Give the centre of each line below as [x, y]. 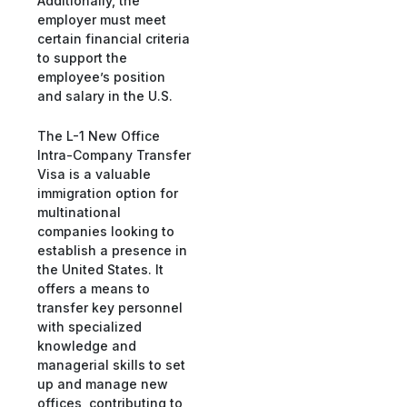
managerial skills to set [111, 364]
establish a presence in [112, 250]
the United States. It [100, 269]
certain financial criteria [114, 39]
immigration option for [108, 193]
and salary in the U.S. [105, 96]
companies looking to [106, 231]
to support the [82, 58]
